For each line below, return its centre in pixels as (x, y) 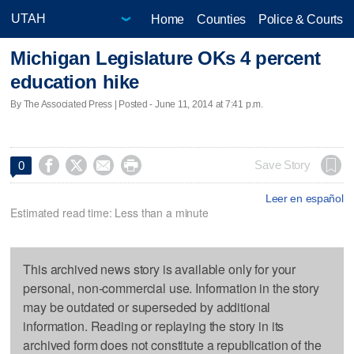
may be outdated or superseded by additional (147, 307)
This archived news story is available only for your (160, 269)
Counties (221, 19)
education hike (75, 82)
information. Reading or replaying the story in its (154, 326)
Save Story (282, 165)
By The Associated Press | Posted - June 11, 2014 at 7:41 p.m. (137, 104)
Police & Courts (300, 19)
